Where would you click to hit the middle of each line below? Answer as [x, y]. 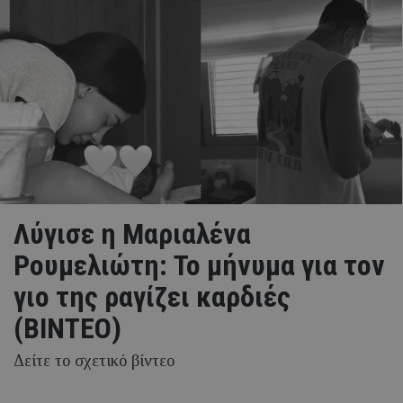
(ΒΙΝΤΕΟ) [67, 328]
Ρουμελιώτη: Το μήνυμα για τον [199, 265]
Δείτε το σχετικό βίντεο [94, 360]
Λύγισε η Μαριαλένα [132, 233]
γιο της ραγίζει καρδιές [152, 296]
